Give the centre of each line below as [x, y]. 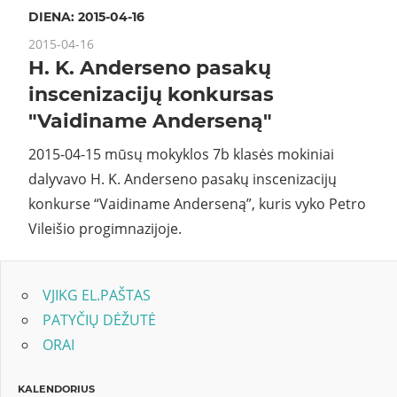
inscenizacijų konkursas [151, 94]
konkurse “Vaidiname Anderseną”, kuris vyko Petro [197, 203]
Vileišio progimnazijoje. [105, 228]
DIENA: [53, 16]
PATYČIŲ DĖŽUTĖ [99, 320]
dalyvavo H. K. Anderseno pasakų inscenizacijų [183, 179]
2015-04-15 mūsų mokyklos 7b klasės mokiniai [181, 154]
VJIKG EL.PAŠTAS [97, 296]
